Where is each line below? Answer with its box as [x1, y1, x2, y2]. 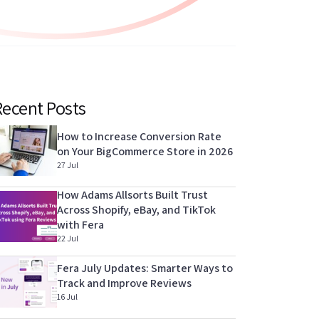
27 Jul [57, 159, 78, 171]
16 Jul [57, 291, 78, 303]
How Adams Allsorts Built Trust [57, 187, 208, 203]
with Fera [57, 217, 104, 233]
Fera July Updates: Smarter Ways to [57, 261, 233, 276]
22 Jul [57, 233, 78, 244]
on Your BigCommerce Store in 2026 [57, 144, 233, 159]
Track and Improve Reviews [57, 276, 192, 291]
